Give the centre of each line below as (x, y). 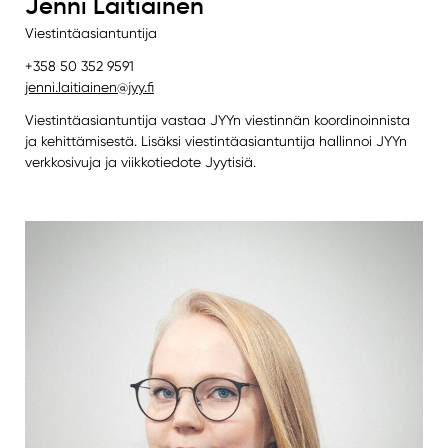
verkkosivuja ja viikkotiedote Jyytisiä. (140, 162)
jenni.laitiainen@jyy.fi (89, 87)
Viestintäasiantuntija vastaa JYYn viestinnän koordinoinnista (217, 120)
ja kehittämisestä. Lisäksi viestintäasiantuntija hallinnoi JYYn (215, 141)
